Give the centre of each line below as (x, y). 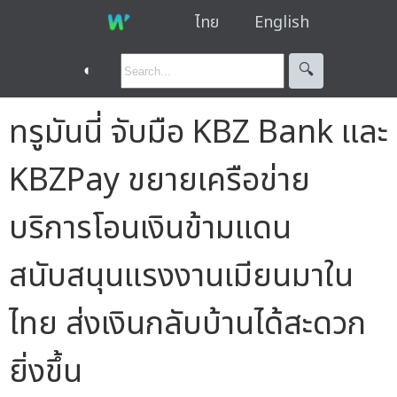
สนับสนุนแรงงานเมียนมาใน (181, 276)
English (281, 22)
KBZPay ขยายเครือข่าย (160, 180)
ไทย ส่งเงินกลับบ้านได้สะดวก (187, 324)
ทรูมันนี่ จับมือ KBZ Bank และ (198, 132)
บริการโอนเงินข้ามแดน (150, 228)
